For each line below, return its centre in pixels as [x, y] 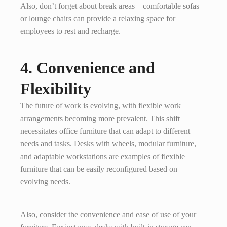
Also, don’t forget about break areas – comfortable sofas [110, 6]
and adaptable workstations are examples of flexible [103, 157]
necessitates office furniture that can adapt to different [105, 131]
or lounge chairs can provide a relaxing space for [98, 19]
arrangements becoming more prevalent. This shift [100, 119]
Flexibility [56, 89]
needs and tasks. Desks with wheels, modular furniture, [108, 144]
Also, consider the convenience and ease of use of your [108, 215]
